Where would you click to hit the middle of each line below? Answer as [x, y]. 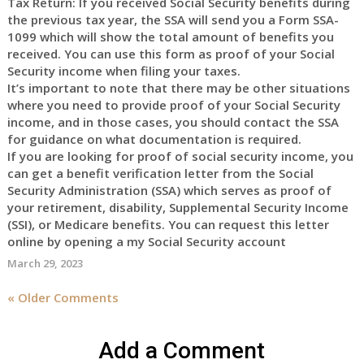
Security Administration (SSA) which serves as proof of [169, 190]
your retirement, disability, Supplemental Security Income [178, 207]
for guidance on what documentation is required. [154, 139]
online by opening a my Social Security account [146, 241]
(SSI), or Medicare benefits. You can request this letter [168, 224]
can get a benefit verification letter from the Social [160, 173]
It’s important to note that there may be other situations [178, 88]
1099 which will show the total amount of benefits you [170, 37]
